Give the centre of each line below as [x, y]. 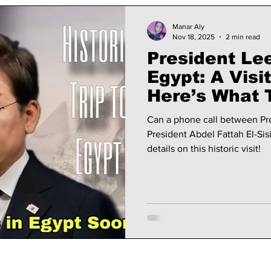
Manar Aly [188, 27]
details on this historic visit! [204, 149]
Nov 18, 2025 [194, 37]
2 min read [243, 37]
